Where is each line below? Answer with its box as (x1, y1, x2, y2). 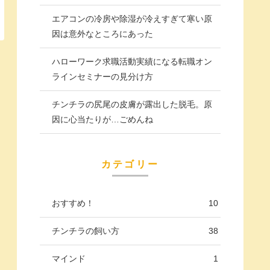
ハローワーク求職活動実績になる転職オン (52, 56, 212, 66)
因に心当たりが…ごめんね (52, 114, 153, 124)
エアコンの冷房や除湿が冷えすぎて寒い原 (52, 13, 212, 24)
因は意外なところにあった (52, 28, 153, 39)
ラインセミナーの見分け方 (52, 71, 153, 81)
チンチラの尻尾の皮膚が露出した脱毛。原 (52, 99, 212, 109)
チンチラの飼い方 (52, 226, 119, 236)
